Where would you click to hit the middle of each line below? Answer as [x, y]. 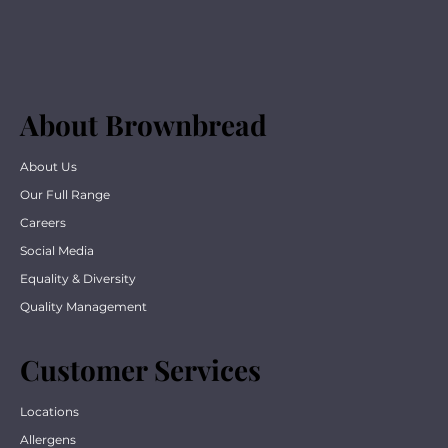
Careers [43, 223]
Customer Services [140, 370]
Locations [49, 412]
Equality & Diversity [78, 279]
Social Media [57, 251]
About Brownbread [143, 125]
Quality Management [83, 307]
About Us [48, 167]
